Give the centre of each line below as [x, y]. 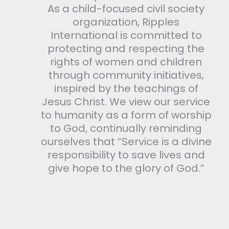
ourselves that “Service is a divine [126, 142]
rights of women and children [126, 62]
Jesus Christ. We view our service [126, 102]
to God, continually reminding [126, 128]
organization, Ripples [126, 22]
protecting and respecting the [126, 49]
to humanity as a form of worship [126, 115]
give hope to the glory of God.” [126, 168]
